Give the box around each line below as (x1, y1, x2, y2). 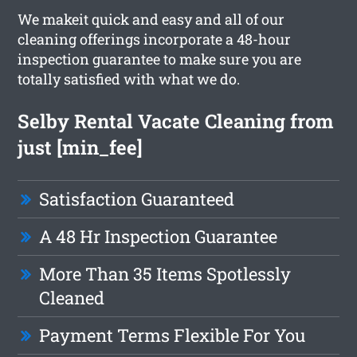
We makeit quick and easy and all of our (18, 9, 285, 29)
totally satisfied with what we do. (18, 69, 241, 88)
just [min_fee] (18, 134, 143, 160)
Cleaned (39, 285, 105, 309)
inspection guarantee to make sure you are (18, 49, 302, 69)
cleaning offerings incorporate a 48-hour (18, 29, 292, 49)
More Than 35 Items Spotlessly (39, 261, 292, 285)
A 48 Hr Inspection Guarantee (39, 224, 278, 248)
